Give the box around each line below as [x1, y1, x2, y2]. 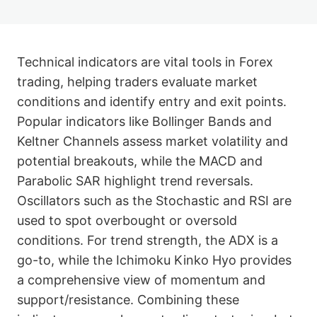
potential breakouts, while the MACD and [17, 153, 263, 168]
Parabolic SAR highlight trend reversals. [17, 173, 253, 188]
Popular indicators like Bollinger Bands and [17, 113, 272, 129]
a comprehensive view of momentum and [17, 272, 265, 287]
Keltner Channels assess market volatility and [17, 133, 288, 149]
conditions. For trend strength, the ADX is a [17, 232, 278, 248]
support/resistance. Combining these [17, 292, 239, 307]
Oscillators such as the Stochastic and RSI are [17, 192, 292, 208]
